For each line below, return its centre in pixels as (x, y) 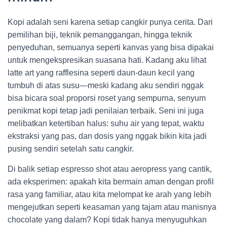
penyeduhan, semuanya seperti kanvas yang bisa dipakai (111, 47)
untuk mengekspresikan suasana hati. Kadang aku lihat (107, 60)
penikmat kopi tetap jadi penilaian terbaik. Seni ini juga (106, 111)
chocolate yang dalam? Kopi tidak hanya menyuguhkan (107, 220)
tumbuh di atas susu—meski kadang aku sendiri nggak (106, 85)
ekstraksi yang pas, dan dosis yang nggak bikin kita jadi (107, 136)
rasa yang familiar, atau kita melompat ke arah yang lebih (109, 194)
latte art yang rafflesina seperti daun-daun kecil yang (101, 73)
